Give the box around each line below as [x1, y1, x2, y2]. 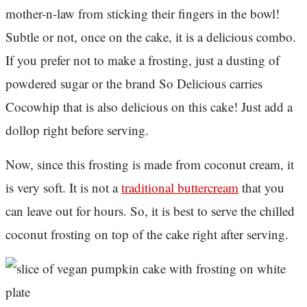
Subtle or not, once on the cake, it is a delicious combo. [5, 28, 296, 46]
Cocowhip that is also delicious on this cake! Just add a [5, 98, 293, 116]
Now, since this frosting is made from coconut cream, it [5, 156, 294, 173]
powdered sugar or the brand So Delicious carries [5, 75, 262, 93]
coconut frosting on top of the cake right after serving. [5, 225, 288, 243]
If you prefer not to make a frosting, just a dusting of [5, 51, 280, 69]
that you [238, 179, 284, 197]
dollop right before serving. [5, 121, 149, 139]
